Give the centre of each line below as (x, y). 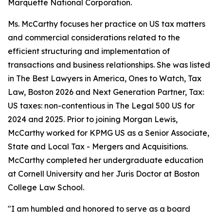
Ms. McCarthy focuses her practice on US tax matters (107, 24)
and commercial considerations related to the (94, 37)
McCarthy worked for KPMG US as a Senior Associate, (109, 133)
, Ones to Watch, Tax (163, 78)
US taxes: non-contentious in (62, 106)
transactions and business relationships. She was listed (109, 65)
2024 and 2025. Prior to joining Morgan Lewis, (93, 119)
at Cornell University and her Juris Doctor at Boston (104, 174)
